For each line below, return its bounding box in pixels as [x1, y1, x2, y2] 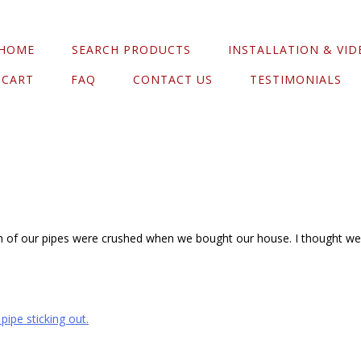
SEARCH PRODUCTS [72, 42, 191, 57]
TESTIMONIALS [250, 72, 342, 87]
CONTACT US [133, 72, 213, 87]
